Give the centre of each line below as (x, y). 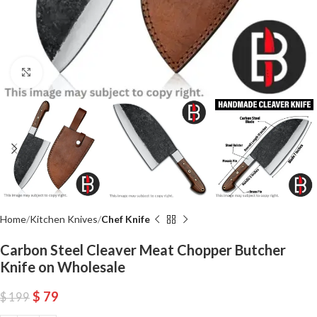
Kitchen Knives (64, 219)
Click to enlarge (76, 72)
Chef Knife (126, 219)
